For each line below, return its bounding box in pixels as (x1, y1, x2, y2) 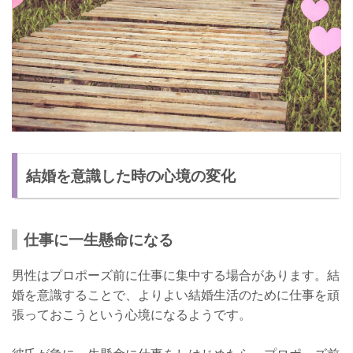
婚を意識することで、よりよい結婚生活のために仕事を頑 (12, 285, 340, 303)
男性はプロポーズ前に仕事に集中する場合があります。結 (12, 266, 340, 284)
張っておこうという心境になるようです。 (12, 305, 251, 323)
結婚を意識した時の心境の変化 (26, 164, 236, 186)
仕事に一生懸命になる (24, 228, 173, 250)
